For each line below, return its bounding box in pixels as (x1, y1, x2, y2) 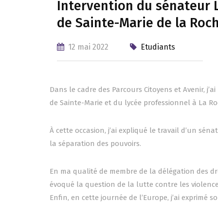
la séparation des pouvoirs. (50, 139, 141, 148)
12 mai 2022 (68, 42, 109, 52)
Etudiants (141, 42, 175, 52)
